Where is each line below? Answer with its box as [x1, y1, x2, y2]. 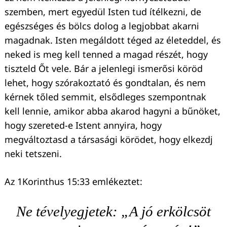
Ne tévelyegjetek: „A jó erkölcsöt [16, 203, 211, 219]
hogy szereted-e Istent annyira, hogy [5, 119, 162, 131]
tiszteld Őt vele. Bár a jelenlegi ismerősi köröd [5, 62, 203, 74]
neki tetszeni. [5, 147, 62, 160]
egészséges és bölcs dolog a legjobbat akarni [5, 19, 199, 32]
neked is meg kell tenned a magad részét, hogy [5, 48, 208, 60]
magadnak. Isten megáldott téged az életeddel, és [5, 33, 221, 46]
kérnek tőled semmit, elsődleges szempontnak [5, 90, 206, 103]
